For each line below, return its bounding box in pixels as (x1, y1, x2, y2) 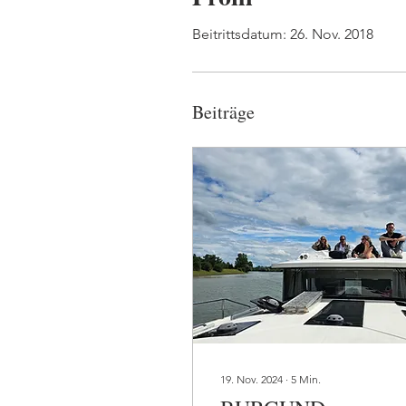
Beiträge (192, 99, 255, 124)
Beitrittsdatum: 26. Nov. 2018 (192, 24, 373, 43)
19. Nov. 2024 (220, 372, 283, 386)
